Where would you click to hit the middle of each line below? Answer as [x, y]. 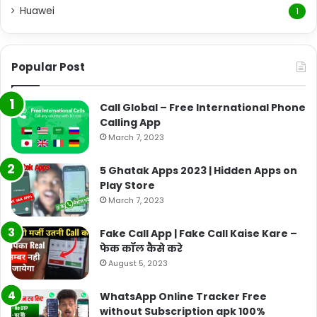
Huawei [37, 11]
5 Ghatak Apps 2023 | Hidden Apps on [198, 170]
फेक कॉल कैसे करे [141, 248]
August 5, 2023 [138, 263]
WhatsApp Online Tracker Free [183, 296]
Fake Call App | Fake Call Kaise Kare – [198, 233]
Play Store [127, 185]
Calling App [130, 122]
